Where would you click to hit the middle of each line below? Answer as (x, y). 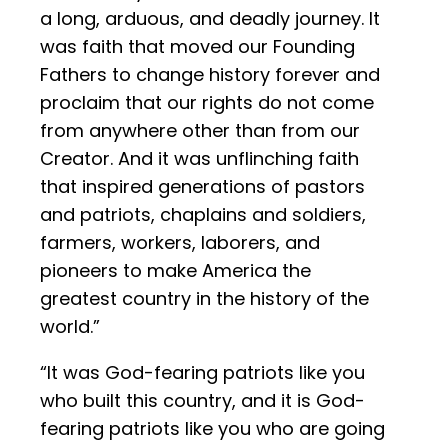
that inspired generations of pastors (202, 187)
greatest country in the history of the (204, 299)
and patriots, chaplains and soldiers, (203, 215)
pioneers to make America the (175, 271)
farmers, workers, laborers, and (180, 243)
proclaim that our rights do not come (207, 103)
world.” (70, 327)
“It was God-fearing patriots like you (202, 373)
